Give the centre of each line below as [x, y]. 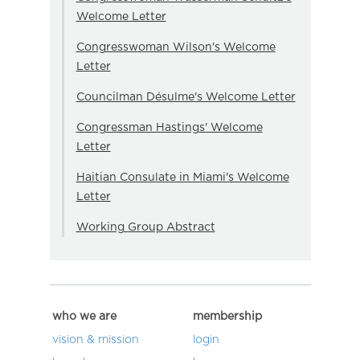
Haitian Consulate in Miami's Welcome [182, 177]
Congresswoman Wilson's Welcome [176, 47]
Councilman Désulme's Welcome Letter [186, 97]
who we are [84, 316]
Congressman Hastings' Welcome [169, 127]
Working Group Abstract [145, 227]
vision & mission [95, 340]
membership [227, 316]
